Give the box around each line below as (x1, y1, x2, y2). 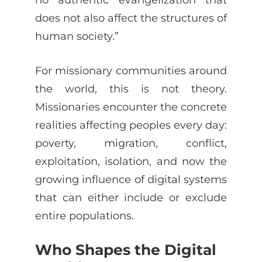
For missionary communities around (35, 64, 227, 77)
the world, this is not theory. (35, 82, 227, 95)
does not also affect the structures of (35, 11, 227, 24)
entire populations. (35, 209, 134, 222)
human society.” (35, 29, 119, 42)
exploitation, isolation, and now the (35, 154, 227, 167)
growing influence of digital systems (35, 173, 227, 185)
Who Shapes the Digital (35, 240, 216, 258)
